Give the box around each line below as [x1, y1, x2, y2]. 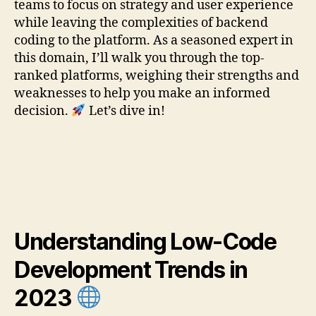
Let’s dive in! [85, 102, 165, 119]
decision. [14, 102, 71, 119]
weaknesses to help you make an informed [14, 85, 270, 102]
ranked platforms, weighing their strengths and [14, 67, 299, 84]
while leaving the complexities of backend [14, 14, 268, 31]
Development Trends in [14, 255, 248, 284]
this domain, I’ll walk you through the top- [14, 49, 265, 66]
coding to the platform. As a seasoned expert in [14, 32, 293, 49]
